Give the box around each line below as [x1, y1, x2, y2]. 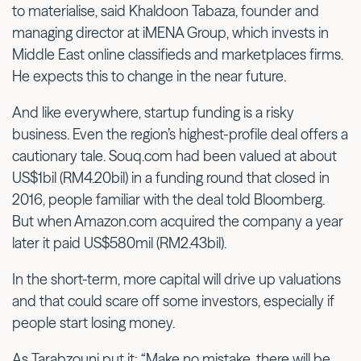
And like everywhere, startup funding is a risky [12, 102, 294, 122]
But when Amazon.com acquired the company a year [12, 211, 343, 230]
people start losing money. [12, 313, 175, 332]
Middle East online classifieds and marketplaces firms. [12, 44, 343, 64]
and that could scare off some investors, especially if [12, 291, 334, 310]
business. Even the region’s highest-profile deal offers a [12, 124, 348, 143]
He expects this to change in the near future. [12, 66, 286, 85]
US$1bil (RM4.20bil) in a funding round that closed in [12, 168, 330, 187]
